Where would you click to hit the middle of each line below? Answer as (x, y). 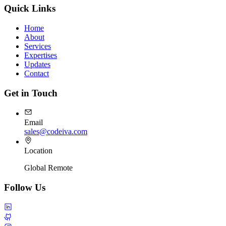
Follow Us (25, 188)
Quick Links (30, 9)
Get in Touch (31, 93)
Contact (37, 73)
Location (38, 151)
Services (38, 46)
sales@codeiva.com (56, 132)
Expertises (41, 55)
